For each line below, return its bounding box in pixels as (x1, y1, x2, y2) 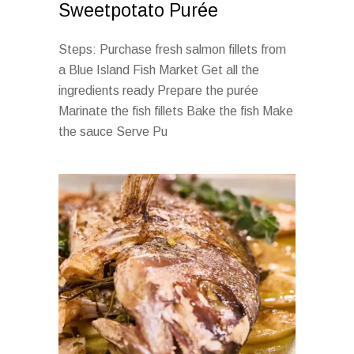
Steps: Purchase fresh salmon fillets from (58, 43, 286, 56)
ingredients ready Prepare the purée (58, 84, 258, 97)
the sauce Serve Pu (58, 125, 168, 138)
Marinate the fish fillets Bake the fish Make (58, 104, 293, 118)
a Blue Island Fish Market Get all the (58, 63, 259, 77)
